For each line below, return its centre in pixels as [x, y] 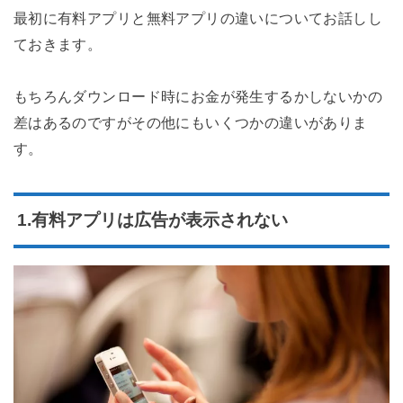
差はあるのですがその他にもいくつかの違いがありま [190, 122]
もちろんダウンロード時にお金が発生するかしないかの [198, 96]
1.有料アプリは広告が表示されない [152, 220]
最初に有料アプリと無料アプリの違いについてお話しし [198, 18]
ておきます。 [58, 44]
